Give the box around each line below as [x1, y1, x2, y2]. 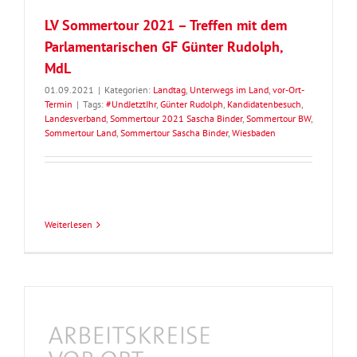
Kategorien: [104, 84, 153, 96]
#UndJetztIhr [106, 98, 156, 111]
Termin [45, 98, 73, 111]
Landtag [153, 84, 186, 96]
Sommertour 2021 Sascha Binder [110, 112, 242, 125]
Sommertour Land [45, 127, 116, 139]
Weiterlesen [45, 218, 92, 231]
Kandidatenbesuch [227, 98, 301, 111]
